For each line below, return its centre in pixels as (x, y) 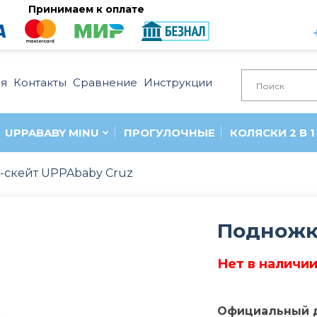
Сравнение (105, 82)
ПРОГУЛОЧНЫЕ (169, 133)
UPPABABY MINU (52, 133)
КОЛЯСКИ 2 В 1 (272, 133)
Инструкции (178, 82)
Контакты (40, 82)
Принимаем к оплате (87, 9)
